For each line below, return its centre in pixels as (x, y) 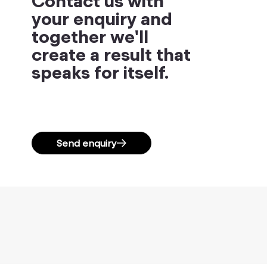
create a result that (111, 54)
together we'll (90, 36)
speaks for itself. (100, 72)
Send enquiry (87, 143)
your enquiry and (102, 18)
